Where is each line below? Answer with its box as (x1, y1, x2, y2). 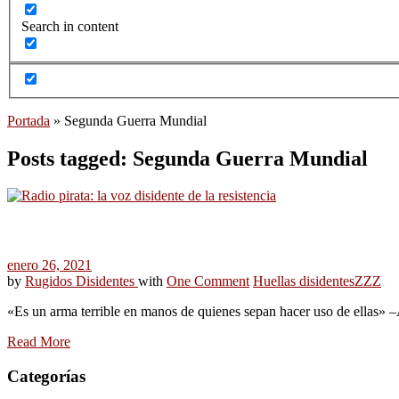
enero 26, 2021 (7, 256, 92, 273)
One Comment (167, 273, 249, 289)
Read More (7, 333, 70, 349)
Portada (7, 112, 50, 128)
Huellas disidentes (253, 273, 354, 289)
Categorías (7, 366, 85, 386)
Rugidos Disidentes (25, 273, 138, 289)
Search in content (21, 19, 118, 35)
